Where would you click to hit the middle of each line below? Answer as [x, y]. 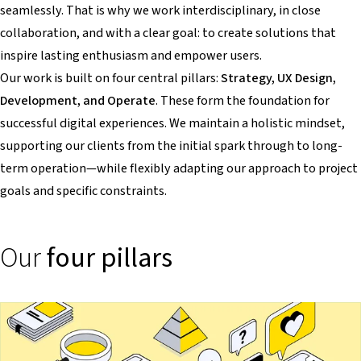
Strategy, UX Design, [278, 78]
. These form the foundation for [243, 101]
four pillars [110, 258]
